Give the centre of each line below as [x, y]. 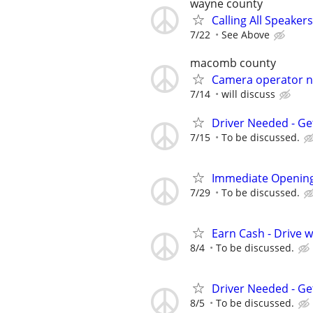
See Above [246, 35]
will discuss [248, 94]
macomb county [233, 63]
